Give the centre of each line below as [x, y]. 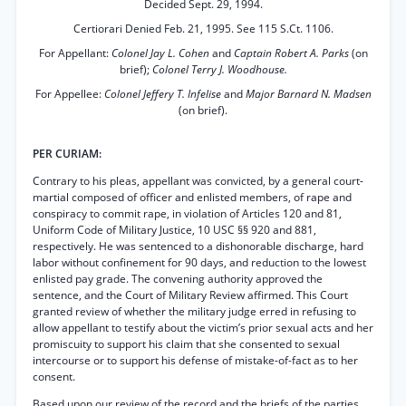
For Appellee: [69, 94]
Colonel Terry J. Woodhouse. [219, 69]
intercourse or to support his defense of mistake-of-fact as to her [195, 360]
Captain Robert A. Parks [292, 53]
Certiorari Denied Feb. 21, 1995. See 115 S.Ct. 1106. [203, 29]
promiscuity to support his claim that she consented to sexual [186, 344]
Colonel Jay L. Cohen [161, 53]
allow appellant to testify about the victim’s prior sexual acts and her [203, 328]
